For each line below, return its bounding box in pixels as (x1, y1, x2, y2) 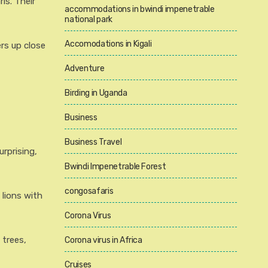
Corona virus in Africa (65, 235, 142, 245)
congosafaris (65, 186, 114, 196)
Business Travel (65, 137, 122, 147)
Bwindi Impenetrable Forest (65, 162, 166, 172)
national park (65, 14, 112, 25)
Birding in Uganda (65, 88, 127, 98)
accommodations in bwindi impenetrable (65, 4, 215, 14)
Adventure (65, 63, 105, 74)
